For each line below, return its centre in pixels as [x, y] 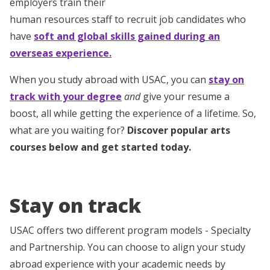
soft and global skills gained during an [127, 36]
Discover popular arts [179, 130]
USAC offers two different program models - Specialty [130, 230]
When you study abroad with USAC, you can [109, 79]
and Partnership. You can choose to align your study [127, 247]
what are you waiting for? [68, 130]
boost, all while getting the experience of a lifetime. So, [133, 113]
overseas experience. [61, 53]
